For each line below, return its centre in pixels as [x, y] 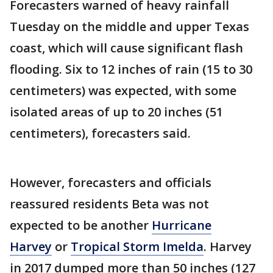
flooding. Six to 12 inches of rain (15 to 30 [131, 69]
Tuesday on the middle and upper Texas [129, 27]
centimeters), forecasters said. [100, 133]
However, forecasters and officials [111, 183]
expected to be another [81, 225]
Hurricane [182, 225]
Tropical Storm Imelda [137, 247]
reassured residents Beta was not [109, 204]
